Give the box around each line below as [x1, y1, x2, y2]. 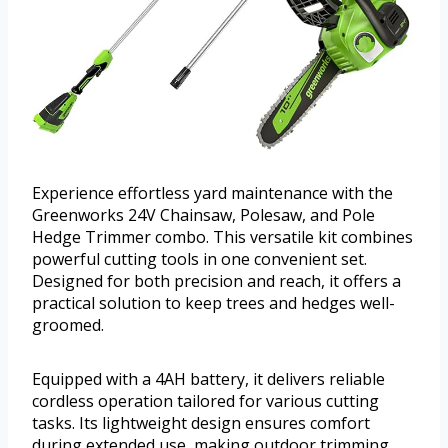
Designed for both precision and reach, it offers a [32, 269, 401, 292]
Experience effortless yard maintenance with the [32, 181, 393, 204]
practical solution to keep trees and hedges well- [32, 291, 395, 314]
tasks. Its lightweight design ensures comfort [32, 411, 370, 434]
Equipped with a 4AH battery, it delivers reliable [32, 367, 385, 390]
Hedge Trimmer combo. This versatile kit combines [32, 225, 413, 248]
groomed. [32, 313, 104, 336]
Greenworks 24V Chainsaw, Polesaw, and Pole [32, 203, 375, 226]
